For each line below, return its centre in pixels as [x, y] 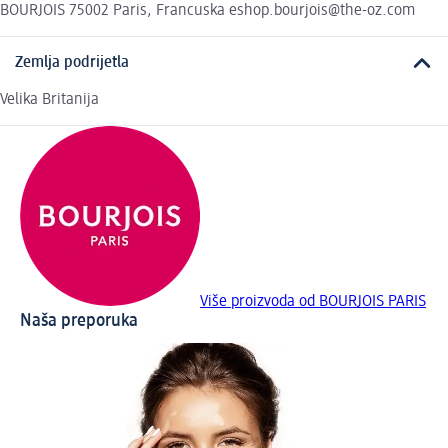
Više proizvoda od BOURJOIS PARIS [313, 301]
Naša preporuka [79, 320]
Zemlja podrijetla [72, 63]
